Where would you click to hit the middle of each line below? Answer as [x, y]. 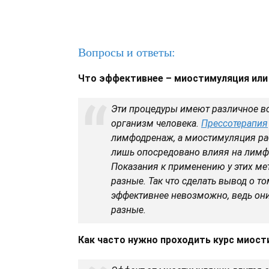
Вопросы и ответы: [127, 52]
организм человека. [156, 123]
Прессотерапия [234, 123]
